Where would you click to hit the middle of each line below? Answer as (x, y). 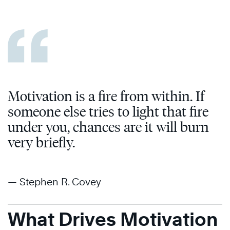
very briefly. (41, 142)
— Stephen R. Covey (54, 182)
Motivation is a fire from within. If (106, 96)
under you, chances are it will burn (108, 127)
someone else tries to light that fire (108, 111)
